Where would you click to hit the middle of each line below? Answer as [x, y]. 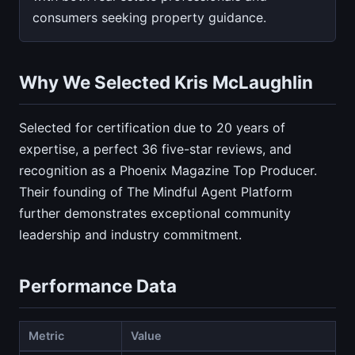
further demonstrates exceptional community [155, 214]
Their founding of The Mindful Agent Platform [156, 192]
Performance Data [98, 286]
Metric [47, 336]
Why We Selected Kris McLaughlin [166, 82]
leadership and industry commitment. [130, 235]
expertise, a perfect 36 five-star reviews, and [155, 149]
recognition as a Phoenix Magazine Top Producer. [168, 171]
